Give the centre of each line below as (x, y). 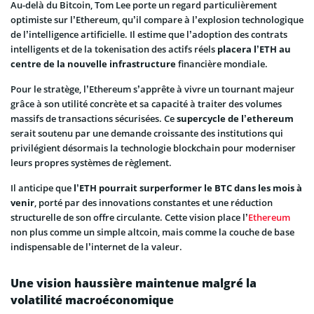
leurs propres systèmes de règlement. (91, 163)
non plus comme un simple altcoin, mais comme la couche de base (152, 232)
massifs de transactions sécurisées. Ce (94, 119)
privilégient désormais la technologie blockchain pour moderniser (153, 148)
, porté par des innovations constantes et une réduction (153, 203)
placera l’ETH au (253, 49)
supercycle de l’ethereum (235, 119)
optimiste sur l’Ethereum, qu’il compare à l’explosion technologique (157, 20)
